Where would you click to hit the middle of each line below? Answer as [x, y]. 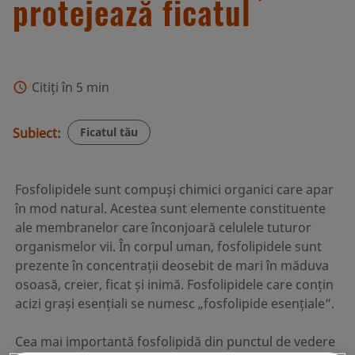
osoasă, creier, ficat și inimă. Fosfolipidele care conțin [174, 285]
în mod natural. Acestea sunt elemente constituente [170, 209]
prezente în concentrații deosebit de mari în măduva [172, 266]
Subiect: [37, 134]
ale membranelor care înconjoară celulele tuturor [163, 228]
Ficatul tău [109, 132]
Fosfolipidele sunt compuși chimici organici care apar [174, 190]
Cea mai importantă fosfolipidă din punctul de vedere [175, 342]
